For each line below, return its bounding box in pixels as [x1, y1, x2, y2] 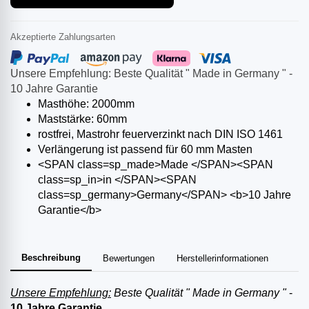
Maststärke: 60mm [38, 113, 127, 126]
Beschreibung [21, 252, 81, 263]
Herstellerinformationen [177, 253, 268, 264]
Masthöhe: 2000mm [38, 98, 134, 110]
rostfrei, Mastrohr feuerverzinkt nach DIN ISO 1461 [38, 128, 283, 141]
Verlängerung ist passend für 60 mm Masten [38, 143, 252, 156]
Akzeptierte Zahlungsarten [10, 32, 115, 43]
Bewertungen [103, 253, 154, 264]
